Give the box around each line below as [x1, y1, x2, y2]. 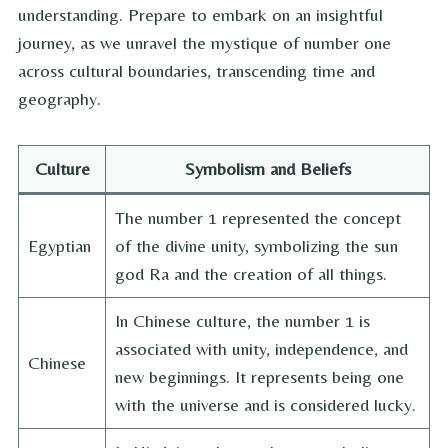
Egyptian [28, 235, 91, 257]
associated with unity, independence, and [115, 338, 408, 360]
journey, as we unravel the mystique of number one [18, 32, 391, 54]
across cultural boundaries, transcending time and [18, 60, 375, 82]
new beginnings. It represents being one [115, 366, 404, 388]
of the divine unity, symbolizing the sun [115, 235, 398, 257]
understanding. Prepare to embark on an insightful [18, 4, 383, 26]
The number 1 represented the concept [115, 207, 401, 229]
